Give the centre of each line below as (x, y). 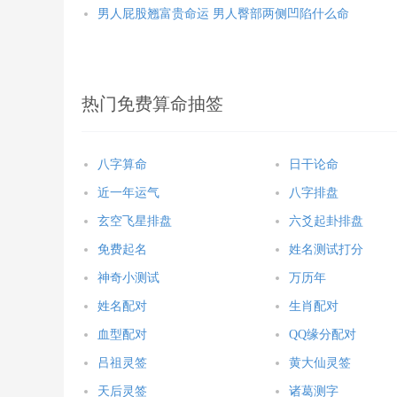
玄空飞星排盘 (135, 221)
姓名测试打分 (327, 249)
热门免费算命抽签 (152, 104)
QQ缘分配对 (323, 335)
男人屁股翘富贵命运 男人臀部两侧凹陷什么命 (223, 14)
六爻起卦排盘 (327, 221)
